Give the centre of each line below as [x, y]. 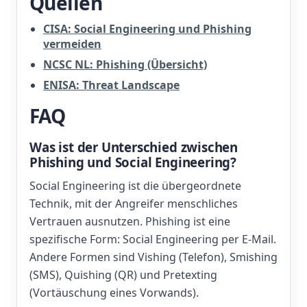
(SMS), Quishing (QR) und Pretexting [123, 275]
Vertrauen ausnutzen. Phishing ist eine [130, 221]
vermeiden [72, 44]
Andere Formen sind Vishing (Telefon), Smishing [153, 257]
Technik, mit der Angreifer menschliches [134, 204]
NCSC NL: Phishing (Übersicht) [125, 64]
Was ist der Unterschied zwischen [134, 147]
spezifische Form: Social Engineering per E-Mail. [153, 239]
